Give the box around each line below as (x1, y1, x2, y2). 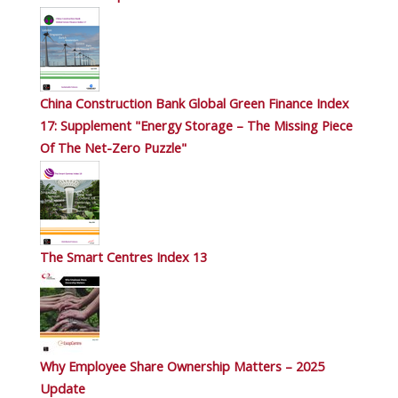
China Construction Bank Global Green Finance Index (40, 94, 349, 112)
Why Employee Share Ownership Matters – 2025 (40, 357, 324, 375)
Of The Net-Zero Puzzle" (40, 139, 187, 156)
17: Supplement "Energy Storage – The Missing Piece (40, 116, 353, 134)
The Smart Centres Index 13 (40, 248, 207, 266)
